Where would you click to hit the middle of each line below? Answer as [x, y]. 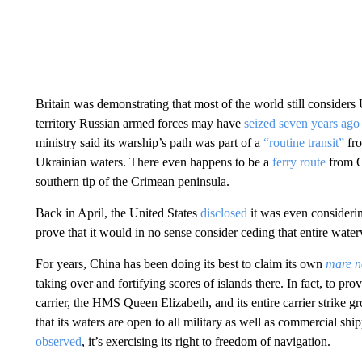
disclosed [223, 213]
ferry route [299, 162]
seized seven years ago [301, 123]
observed [58, 341]
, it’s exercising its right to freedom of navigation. [206, 341]
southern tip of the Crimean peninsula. [132, 181]
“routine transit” [303, 143]
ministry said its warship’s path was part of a [149, 143]
